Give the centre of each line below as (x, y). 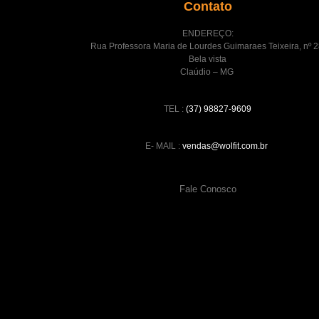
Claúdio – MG (208, 72)
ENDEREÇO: (208, 33)
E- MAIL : (163, 146)
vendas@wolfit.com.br (225, 146)
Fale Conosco (208, 189)
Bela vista (208, 59)
